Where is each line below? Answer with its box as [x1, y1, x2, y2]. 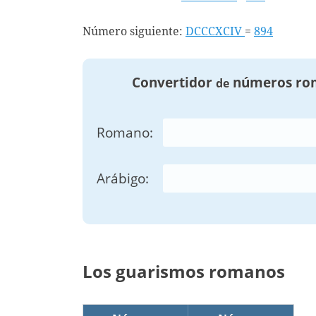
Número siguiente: [83, 25, 186, 38]
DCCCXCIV [186, 25, 245, 38]
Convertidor [131, 73, 216, 91]
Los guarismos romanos [83, 260, 285, 284]
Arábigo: [97, 169, 149, 188]
